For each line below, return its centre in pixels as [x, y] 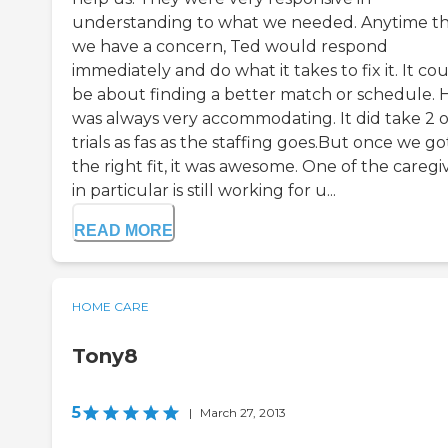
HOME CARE [110, 307]
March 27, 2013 [243, 413]
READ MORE [123, 231]
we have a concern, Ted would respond [230, 47]
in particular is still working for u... [204, 191]
